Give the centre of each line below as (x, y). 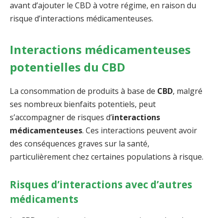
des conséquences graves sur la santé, (80, 144)
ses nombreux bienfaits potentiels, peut (83, 104)
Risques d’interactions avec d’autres (101, 185)
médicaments (44, 199)
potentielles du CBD (67, 67)
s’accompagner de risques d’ (61, 118)
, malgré (188, 91)
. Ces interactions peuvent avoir (140, 131)
